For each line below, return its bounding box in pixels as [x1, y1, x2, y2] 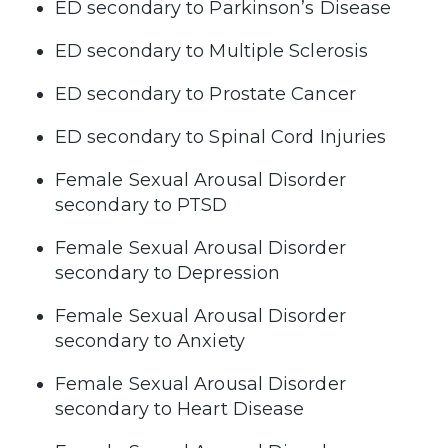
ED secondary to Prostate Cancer [55, 82, 356, 105]
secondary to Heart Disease [55, 397, 305, 420]
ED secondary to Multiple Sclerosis [55, 39, 369, 62]
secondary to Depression [55, 261, 281, 284]
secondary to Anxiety [55, 329, 245, 352]
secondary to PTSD [55, 193, 228, 216]
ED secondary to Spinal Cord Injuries [55, 125, 387, 148]
